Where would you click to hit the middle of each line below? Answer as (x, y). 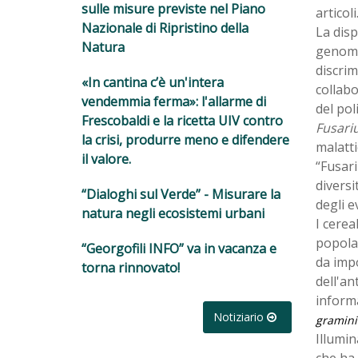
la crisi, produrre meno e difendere (185, 139)
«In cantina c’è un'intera (153, 82)
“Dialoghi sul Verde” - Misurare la (181, 194)
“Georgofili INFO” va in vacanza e (179, 248)
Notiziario (240, 316)
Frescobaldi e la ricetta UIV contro (182, 120)
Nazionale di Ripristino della (165, 28)
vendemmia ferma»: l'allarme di (174, 101)
